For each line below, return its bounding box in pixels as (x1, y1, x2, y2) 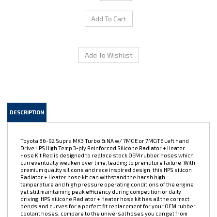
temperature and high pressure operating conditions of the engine (20, 169, 194, 175)
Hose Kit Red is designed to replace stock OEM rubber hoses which (20, 140, 194, 146)
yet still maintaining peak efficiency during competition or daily (20, 176, 181, 183)
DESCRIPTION (10, 97, 44, 103)
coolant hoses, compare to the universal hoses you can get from (20, 198, 187, 204)
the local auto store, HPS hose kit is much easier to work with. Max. (20, 205, 192, 212)
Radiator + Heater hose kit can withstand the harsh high (20, 162, 165, 168)
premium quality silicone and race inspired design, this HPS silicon (20, 155, 192, 161)
